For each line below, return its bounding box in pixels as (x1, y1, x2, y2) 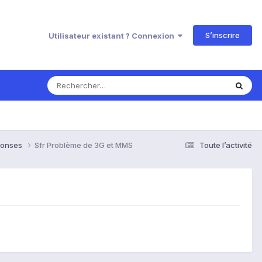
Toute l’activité (199, 140, 252, 150)
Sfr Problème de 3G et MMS (35, 140, 133, 150)
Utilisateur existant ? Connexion (49, 30, 178, 40)
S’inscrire (205, 30, 240, 40)
